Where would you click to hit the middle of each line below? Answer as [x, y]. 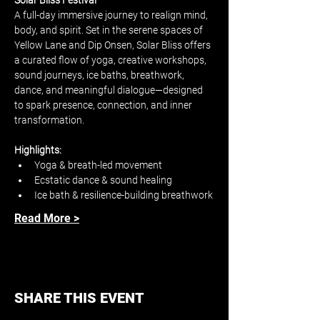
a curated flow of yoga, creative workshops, [111, 60]
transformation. [49, 120]
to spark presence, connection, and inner [104, 105]
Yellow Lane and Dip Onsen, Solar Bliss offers [114, 45]
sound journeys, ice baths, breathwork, [100, 75]
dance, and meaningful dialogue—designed [110, 90]
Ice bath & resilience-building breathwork [124, 195]
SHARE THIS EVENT [79, 298]
